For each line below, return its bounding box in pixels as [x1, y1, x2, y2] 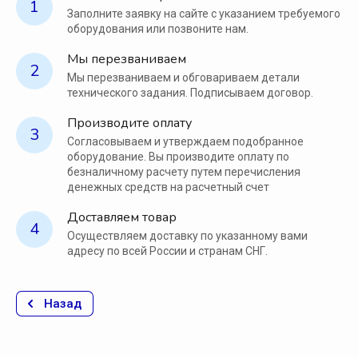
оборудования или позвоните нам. [67, 22, 249, 36]
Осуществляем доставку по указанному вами [67, 229, 308, 243]
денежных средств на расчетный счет [67, 181, 269, 194]
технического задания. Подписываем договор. [67, 86, 313, 100]
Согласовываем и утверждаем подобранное [67, 135, 304, 149]
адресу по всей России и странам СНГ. [67, 245, 268, 258]
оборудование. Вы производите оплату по [67, 150, 289, 164]
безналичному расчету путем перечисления [67, 165, 300, 179]
